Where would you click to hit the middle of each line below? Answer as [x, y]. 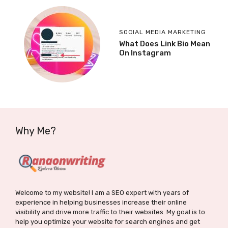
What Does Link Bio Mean [165, 44]
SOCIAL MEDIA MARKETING [163, 32]
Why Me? [36, 131]
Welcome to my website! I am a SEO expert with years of [102, 193]
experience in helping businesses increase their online [101, 202]
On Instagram [145, 53]
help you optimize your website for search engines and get [108, 222]
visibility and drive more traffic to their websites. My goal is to [110, 212]
